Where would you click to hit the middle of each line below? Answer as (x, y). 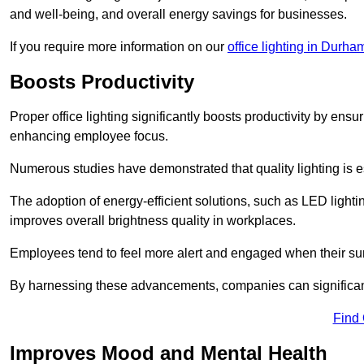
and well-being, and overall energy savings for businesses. (178, 14)
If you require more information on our (119, 46)
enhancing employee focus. (89, 136)
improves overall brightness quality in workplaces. (153, 220)
